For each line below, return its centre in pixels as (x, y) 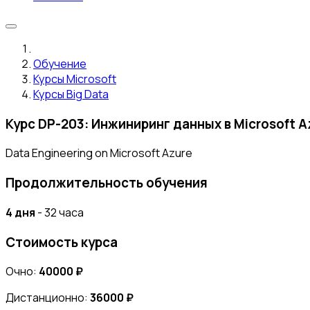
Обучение (60, 64)
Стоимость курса (62, 242)
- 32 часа (60, 212)
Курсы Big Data (71, 94)
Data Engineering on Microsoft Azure (99, 153)
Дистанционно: (48, 298)
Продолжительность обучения (107, 183)
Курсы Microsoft (75, 79)
